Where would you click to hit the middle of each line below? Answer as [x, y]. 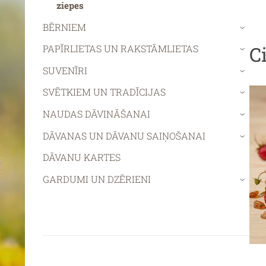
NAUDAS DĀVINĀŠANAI [96, 113]
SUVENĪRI [65, 70]
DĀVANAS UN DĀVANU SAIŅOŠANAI [124, 135]
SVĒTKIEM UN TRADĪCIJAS [104, 92]
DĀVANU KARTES [82, 157]
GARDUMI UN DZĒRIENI [97, 179]
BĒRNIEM [64, 27]
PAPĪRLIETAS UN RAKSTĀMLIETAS [121, 49]
